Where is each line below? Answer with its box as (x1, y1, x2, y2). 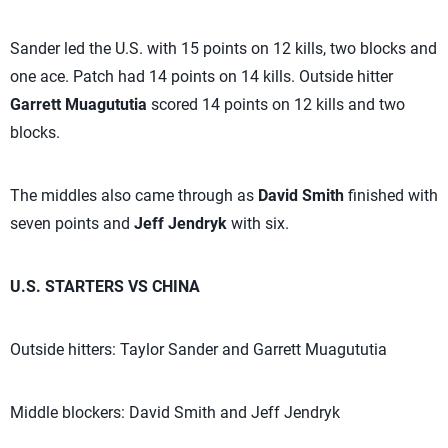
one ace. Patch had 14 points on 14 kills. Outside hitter (10, 67, 393, 86)
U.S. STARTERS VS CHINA (10, 277, 200, 296)
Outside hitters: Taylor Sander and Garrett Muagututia (10, 340, 387, 359)
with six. (231, 214, 289, 233)
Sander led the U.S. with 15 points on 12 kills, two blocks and (10, 39, 437, 58)
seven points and (10, 214, 130, 233)
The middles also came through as (10, 186, 258, 205)
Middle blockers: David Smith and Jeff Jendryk (10, 403, 340, 422)
